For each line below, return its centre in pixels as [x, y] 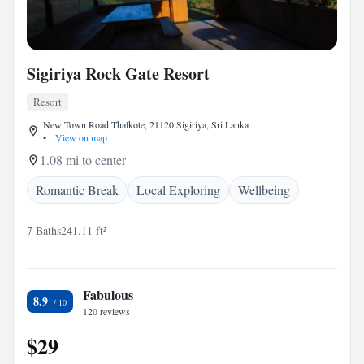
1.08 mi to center [83, 160]
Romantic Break [77, 190]
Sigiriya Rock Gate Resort [118, 74]
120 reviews [106, 311]
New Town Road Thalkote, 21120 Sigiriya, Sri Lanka [146, 124]
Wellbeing [264, 190]
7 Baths [44, 230]
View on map [80, 137]
